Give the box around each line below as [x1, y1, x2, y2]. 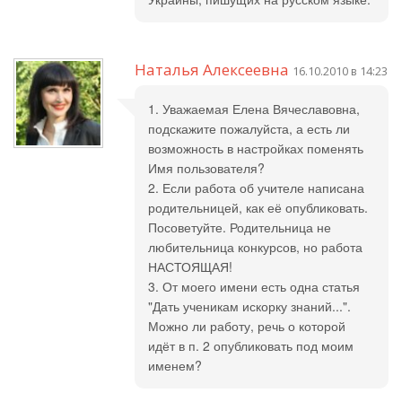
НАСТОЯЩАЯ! [148, 258, 232, 275]
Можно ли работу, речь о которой [148, 317, 345, 335]
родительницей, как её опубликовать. [148, 198, 368, 216]
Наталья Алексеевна [135, 59, 289, 80]
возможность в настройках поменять [148, 139, 363, 157]
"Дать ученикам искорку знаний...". [148, 297, 351, 315]
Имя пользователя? [148, 159, 265, 177]
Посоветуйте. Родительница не [148, 218, 331, 236]
